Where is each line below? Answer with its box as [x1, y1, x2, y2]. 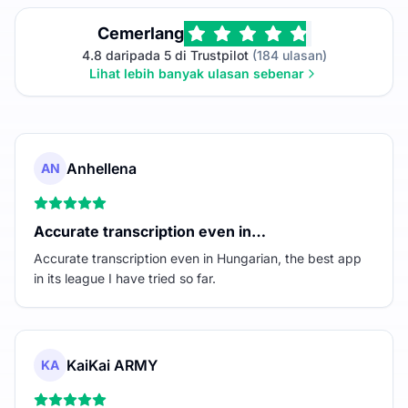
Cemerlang [97, 23, 184, 43]
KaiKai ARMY [66, 355, 158, 374]
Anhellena [66, 158, 137, 178]
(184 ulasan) [248, 46, 327, 63]
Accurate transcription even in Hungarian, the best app [34, 250, 362, 266]
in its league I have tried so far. [34, 270, 216, 286]
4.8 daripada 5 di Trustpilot [81, 46, 249, 63]
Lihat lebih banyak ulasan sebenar [89, 65, 304, 81]
